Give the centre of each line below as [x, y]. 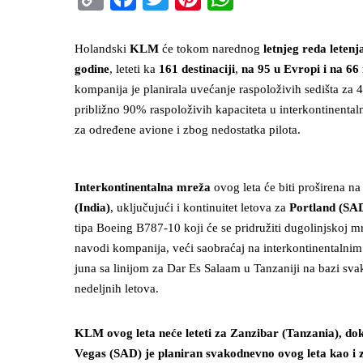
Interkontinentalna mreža [143, 187]
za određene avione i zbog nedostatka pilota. [188, 130]
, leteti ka [134, 69]
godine [92, 69]
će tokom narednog [211, 49]
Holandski [102, 49]
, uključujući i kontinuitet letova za [200, 207]
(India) [92, 207]
